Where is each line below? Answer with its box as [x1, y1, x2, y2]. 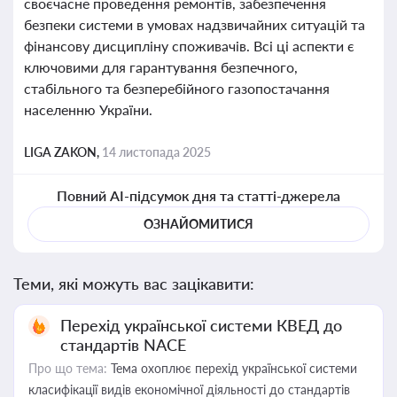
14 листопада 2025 [102, 144, 211, 160]
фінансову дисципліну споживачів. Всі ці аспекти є [24, 37, 354, 54]
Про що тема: [28, 361, 107, 376]
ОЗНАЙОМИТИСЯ [144, 216, 253, 231]
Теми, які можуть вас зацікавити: [13, 274, 254, 293]
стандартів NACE [60, 335, 186, 354]
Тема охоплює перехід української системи [107, 361, 357, 376]
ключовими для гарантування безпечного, [24, 58, 298, 75]
